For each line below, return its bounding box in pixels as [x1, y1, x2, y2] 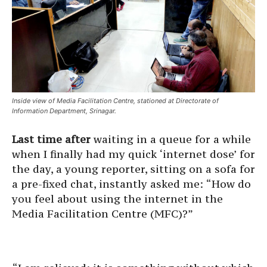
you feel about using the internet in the [12, 191, 223, 206]
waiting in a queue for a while [91, 132, 251, 146]
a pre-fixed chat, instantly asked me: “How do [12, 176, 251, 191]
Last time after [12, 132, 91, 146]
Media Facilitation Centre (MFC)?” [12, 206, 193, 221]
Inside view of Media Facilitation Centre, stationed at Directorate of [12, 96, 219, 105]
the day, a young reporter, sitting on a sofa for [12, 162, 255, 176]
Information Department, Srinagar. [12, 106, 116, 115]
